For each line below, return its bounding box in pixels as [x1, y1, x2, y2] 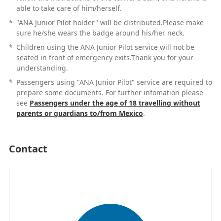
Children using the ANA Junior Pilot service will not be [16, 42, 194, 52]
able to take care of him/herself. [16, 3, 122, 13]
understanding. [16, 63, 68, 73]
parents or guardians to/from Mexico [16, 108, 143, 118]
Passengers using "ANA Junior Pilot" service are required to [16, 77, 212, 87]
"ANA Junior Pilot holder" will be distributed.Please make [16, 17, 204, 27]
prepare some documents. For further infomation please [16, 87, 203, 97]
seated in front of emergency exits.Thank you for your [16, 52, 193, 62]
